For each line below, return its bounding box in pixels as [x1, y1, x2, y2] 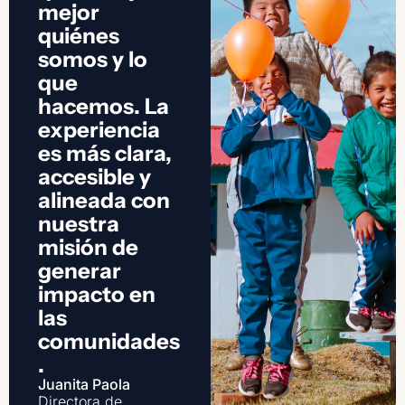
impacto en [38, 281, 155, 308]
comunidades [38, 328, 180, 355]
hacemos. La [38, 93, 169, 120]
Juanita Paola [38, 375, 130, 394]
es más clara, [38, 140, 172, 167]
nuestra [38, 211, 119, 238]
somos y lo [38, 46, 147, 73]
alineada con [38, 187, 170, 214]
